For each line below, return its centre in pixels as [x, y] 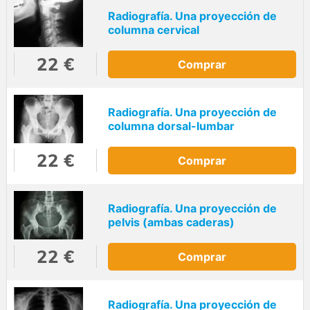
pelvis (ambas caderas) [171, 222]
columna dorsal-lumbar [171, 126]
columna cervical [154, 30]
